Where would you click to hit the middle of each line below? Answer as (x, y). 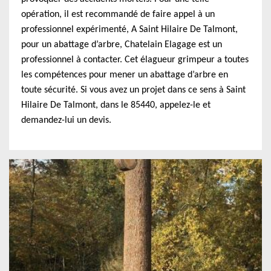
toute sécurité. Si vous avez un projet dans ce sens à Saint (133, 90)
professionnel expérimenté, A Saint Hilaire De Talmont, (129, 30)
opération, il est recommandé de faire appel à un (118, 15)
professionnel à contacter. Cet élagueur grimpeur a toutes (135, 60)
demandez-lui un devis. (66, 120)
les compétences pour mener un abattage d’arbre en (125, 75)
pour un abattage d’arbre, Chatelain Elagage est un (122, 45)
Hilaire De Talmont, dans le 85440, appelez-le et (116, 105)
